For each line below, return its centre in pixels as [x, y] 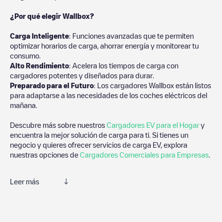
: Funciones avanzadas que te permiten [131, 35]
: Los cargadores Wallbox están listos [152, 85]
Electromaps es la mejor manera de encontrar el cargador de [106, 204]
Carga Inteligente [39, 35]
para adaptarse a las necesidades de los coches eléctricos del [109, 95]
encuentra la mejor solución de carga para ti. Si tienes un [99, 135]
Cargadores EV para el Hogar [153, 125]
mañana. [24, 105]
